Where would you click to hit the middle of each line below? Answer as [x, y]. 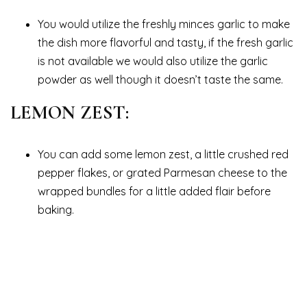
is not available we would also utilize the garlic [153, 61]
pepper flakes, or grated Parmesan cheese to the [162, 173]
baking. [56, 210]
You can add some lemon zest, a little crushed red [163, 155]
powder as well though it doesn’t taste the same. [160, 80]
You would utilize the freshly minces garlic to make [164, 24]
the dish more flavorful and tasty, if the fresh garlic [165, 43]
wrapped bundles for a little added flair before [154, 192]
